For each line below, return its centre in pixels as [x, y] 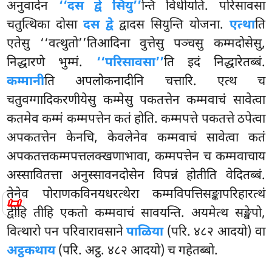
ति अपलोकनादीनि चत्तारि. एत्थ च [155, 82]
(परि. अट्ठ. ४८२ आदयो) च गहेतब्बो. [137, 251]
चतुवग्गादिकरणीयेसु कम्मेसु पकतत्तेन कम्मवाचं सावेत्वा [136, 100]
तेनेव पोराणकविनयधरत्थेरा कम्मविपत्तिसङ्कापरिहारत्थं [136, 195]
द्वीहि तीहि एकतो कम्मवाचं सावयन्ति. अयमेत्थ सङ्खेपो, [136, 213]
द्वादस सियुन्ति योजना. [171, 25]
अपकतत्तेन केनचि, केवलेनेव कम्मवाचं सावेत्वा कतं [136, 138]
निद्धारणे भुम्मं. [52, 63]
